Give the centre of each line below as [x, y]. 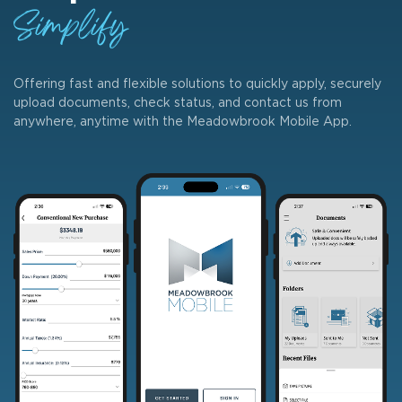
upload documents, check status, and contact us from [178, 104]
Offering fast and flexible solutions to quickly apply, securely [197, 85]
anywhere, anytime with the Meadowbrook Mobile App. [183, 122]
